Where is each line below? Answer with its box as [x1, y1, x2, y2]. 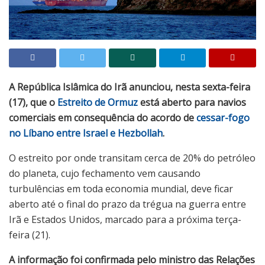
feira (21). [9, 228, 50, 242]
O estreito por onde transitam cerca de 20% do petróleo [9, 151, 256, 165]
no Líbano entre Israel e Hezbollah [9, 127, 163, 140]
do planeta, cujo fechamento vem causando [9, 167, 201, 180]
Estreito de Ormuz [57, 96, 140, 109]
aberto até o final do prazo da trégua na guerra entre [9, 198, 246, 211]
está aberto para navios [140, 96, 246, 109]
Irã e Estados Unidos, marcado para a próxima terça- [9, 213, 241, 227]
